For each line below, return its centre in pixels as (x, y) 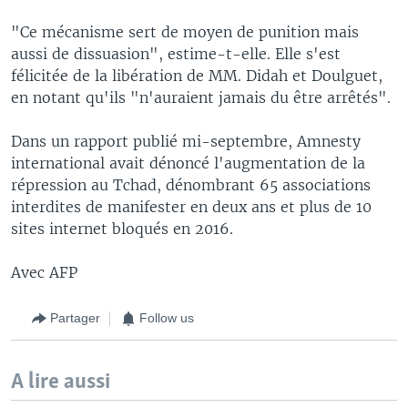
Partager (75, 318)
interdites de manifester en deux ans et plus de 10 (191, 206)
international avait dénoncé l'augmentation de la (188, 163)
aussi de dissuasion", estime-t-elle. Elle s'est (176, 53)
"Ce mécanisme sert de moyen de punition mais (185, 31)
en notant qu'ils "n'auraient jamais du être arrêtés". (201, 97)
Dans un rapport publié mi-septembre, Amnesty (186, 141)
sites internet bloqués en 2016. (122, 228)
